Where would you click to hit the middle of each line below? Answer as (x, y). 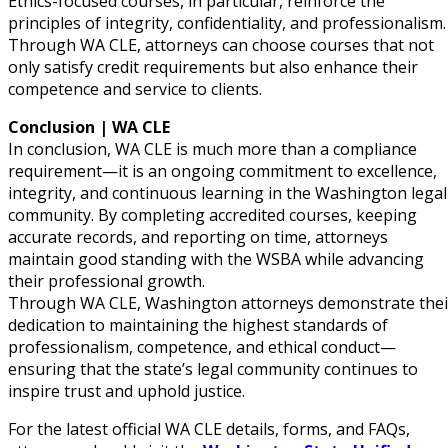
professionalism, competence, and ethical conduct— (202, 347)
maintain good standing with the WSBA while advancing (216, 259)
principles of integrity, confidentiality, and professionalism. (227, 23)
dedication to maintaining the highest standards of (198, 325)
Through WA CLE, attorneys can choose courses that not (221, 45)
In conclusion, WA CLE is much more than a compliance (212, 149)
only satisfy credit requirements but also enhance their (213, 67)
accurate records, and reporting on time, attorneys (198, 237)
